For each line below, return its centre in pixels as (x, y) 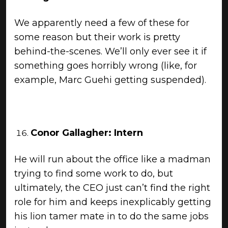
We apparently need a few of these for (102, 23)
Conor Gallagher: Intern (87, 133)
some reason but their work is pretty (97, 37)
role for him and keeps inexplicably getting (113, 202)
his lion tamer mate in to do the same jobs (111, 216)
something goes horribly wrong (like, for (106, 66)
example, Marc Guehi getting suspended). (110, 80)
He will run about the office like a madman (112, 159)
